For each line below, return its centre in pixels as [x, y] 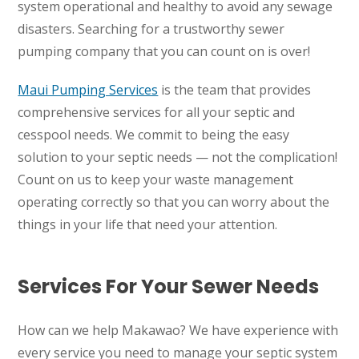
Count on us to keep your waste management [156, 180]
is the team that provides [235, 90]
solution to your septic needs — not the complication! [178, 157]
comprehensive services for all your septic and [157, 113]
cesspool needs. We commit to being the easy [154, 135]
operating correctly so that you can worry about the [174, 202]
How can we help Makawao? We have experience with [178, 331]
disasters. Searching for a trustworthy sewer [151, 29]
